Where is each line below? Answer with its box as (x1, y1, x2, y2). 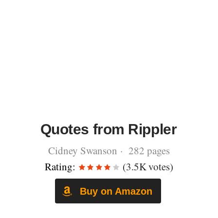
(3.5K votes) (120, 160, 174, 173)
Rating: (44, 160, 75, 173)
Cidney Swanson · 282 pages (48, 144, 170, 157)
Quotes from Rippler (40, 121, 177, 137)
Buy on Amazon (77, 185, 152, 197)
